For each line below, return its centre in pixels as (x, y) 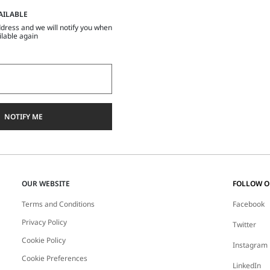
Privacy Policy (44, 222)
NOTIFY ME (24, 116)
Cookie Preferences (54, 259)
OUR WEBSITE (46, 184)
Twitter (244, 225)
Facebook (248, 204)
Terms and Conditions (58, 204)
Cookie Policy (43, 240)
